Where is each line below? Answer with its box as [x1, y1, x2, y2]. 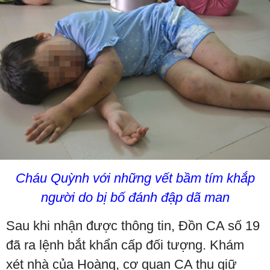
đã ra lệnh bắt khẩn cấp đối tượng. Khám [6, 237, 244, 253]
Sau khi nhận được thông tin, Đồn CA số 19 [6, 218, 260, 234]
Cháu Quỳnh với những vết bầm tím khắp [15, 171, 255, 186]
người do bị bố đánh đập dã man [40, 190, 230, 206]
